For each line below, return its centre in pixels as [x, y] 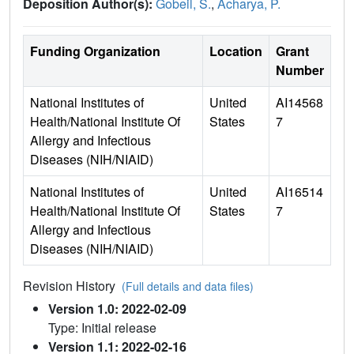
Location [236, 51]
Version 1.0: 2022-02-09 [117, 309]
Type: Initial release [102, 328]
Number [300, 70]
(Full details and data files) [188, 286]
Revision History [72, 286]
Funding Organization [95, 51]
